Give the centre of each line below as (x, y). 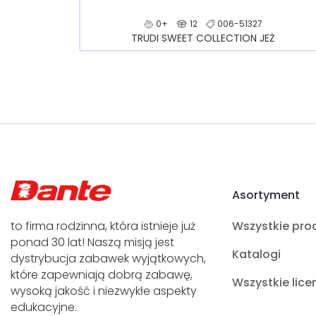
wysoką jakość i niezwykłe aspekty (104, 291)
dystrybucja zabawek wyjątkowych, (108, 259)
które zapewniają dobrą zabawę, (102, 275)
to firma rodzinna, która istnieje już (103, 226)
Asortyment (266, 195)
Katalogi (256, 254)
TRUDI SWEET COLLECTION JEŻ (203, 38)
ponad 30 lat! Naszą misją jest (92, 242)
